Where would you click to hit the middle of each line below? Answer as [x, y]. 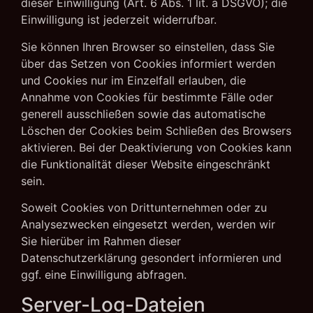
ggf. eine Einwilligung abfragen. [104, 275]
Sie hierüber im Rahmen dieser [101, 241]
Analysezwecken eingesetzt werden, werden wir [148, 225]
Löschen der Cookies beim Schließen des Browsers [156, 130]
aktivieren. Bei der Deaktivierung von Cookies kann [156, 147]
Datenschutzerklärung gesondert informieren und [151, 258]
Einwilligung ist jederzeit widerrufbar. [119, 20]
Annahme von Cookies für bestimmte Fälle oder [147, 97]
